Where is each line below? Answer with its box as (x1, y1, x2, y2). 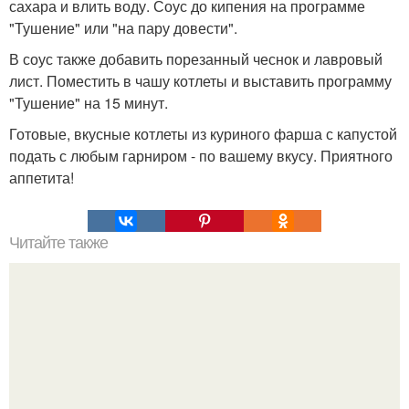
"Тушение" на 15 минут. (9, 91, 168, 113)
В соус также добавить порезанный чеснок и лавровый (9, 47, 383, 69)
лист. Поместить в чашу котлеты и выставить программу (9, 69, 392, 91)
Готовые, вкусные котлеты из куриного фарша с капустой (9, 122, 397, 144)
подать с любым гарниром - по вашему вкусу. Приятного (9, 144, 393, 166)
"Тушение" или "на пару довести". (9, 16, 237, 38)
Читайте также (9, 233, 108, 252)
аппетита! (9, 166, 74, 188)
